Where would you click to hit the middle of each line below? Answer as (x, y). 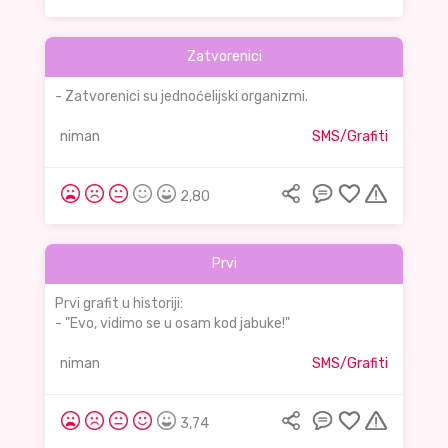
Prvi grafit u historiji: (119, 304)
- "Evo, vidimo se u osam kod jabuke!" (172, 324)
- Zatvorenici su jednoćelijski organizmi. (181, 97)
